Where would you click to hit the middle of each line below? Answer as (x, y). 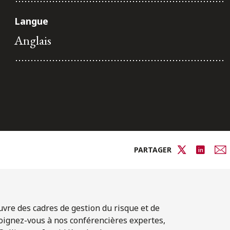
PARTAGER (153, 150)
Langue (31, 21)
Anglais (33, 40)
